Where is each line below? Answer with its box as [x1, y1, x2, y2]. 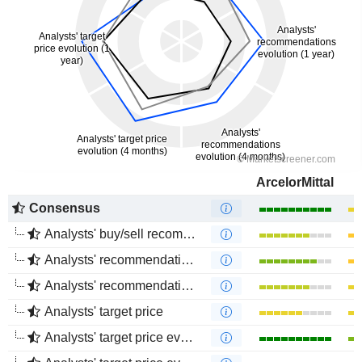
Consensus [29, 201, 100, 215]
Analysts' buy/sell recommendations [44, 227, 183, 241]
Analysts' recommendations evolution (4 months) [44, 279, 181, 293]
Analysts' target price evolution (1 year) [44, 330, 180, 344]
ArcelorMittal [256, 175, 334, 189]
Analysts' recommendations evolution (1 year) [44, 253, 181, 267]
